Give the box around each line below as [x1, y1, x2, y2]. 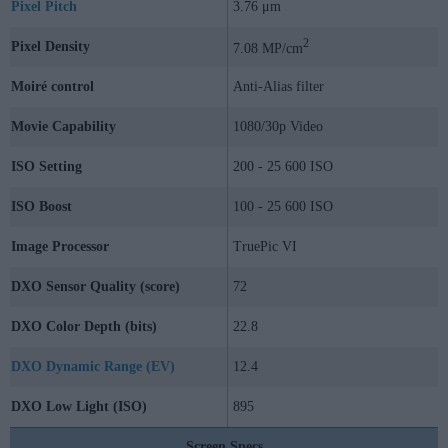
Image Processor [11, 239, 109, 255]
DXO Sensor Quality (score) [11, 279, 180, 295]
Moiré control [11, 79, 94, 95]
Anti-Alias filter [233, 79, 324, 95]
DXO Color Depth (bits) [11, 319, 157, 335]
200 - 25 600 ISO [233, 159, 333, 175]
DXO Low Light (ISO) [11, 399, 147, 415]
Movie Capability [11, 119, 116, 135]
